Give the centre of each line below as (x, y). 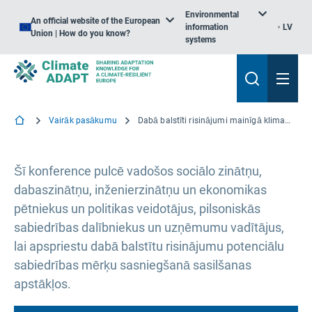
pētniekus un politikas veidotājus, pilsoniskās (137, 209)
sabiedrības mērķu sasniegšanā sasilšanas (133, 265)
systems (200, 40)
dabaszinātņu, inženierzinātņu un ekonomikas (140, 190)
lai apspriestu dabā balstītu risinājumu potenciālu (149, 246)
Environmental (212, 15)
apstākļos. (42, 284)
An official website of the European (95, 21)
